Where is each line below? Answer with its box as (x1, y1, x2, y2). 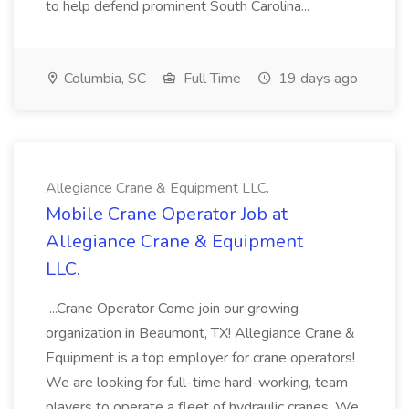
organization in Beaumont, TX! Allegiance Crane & (46, 323, 355, 343)
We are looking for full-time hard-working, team (46, 372, 348, 393)
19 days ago (275, 68, 358, 89)
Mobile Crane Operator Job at (46, 202, 288, 226)
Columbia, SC (60, 68, 146, 89)
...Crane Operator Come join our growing (46, 299, 299, 319)
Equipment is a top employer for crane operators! (46, 348, 355, 368)
